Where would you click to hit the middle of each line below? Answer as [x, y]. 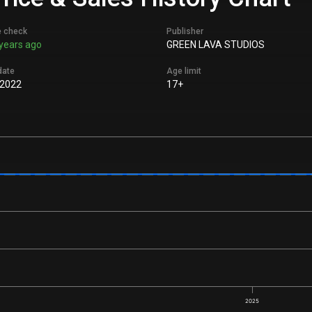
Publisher [185, 31]
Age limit [184, 71]
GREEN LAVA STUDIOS [216, 45]
